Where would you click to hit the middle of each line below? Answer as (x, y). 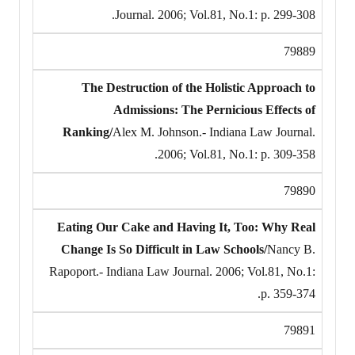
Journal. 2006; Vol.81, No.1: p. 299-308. (215, 14)
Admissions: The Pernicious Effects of (214, 109)
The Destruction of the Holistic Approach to (198, 87)
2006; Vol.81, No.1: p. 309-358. (237, 154)
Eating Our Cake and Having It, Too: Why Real (186, 227)
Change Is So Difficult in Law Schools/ (164, 249)
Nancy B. (291, 249)
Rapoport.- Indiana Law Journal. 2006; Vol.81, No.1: (182, 271)
